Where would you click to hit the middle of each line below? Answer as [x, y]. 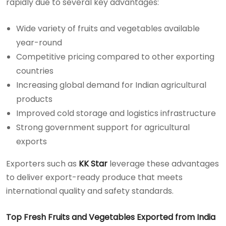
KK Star [93, 164]
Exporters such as [42, 164]
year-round [39, 43]
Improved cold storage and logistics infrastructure [116, 113]
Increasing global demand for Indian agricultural [111, 85]
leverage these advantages [163, 164]
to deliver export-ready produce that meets [94, 177]
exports [32, 142]
